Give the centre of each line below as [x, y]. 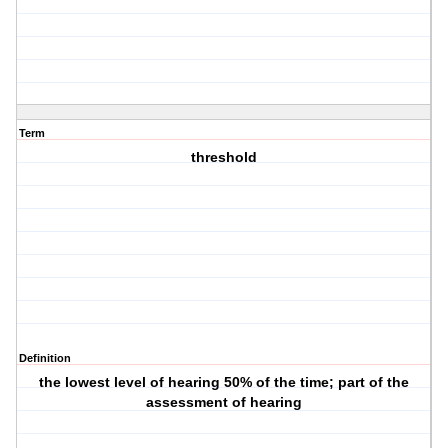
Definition [45, 358]
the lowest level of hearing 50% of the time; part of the [224, 382]
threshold [224, 157]
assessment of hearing [224, 402]
